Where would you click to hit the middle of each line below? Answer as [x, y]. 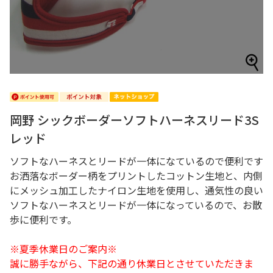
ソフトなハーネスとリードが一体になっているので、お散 [136, 205]
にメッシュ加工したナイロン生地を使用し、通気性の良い [136, 190]
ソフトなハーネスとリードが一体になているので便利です [136, 161]
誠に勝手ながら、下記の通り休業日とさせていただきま [132, 263]
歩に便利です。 [43, 219]
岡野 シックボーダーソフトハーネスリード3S [134, 120]
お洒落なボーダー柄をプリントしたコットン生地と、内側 [136, 175]
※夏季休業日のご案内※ [63, 249]
